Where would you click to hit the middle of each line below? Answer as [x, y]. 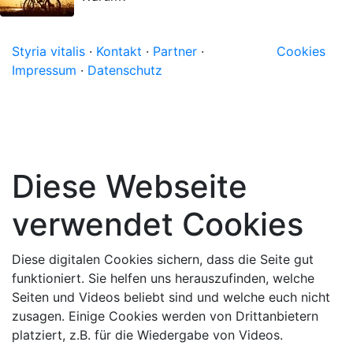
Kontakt [119, 51]
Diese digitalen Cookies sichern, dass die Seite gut [163, 259]
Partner [175, 51]
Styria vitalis [48, 51]
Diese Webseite [130, 186]
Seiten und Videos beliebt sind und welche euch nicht [171, 297]
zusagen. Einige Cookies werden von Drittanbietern [165, 316]
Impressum [44, 70]
